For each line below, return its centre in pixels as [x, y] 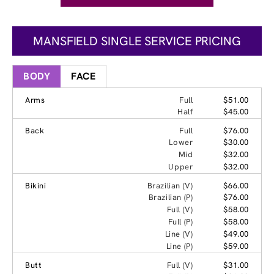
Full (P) [180, 221]
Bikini [36, 185]
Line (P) [180, 246]
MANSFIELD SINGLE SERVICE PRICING [137, 41]
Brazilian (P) [171, 197]
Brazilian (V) [170, 185]
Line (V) [179, 234]
